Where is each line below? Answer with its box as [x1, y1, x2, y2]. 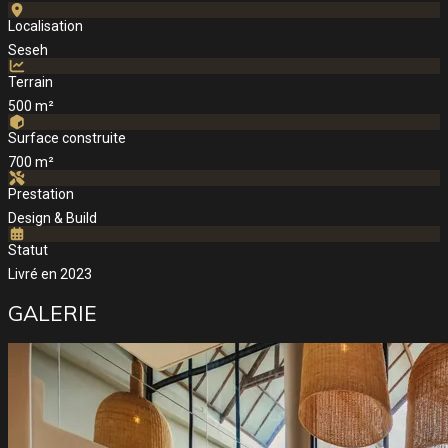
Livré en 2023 [8, 266, 92, 283]
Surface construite [8, 130, 126, 147]
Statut [8, 242, 48, 259]
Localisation [8, 18, 83, 35]
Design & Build [8, 210, 97, 227]
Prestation [8, 186, 74, 203]
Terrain [8, 74, 53, 91]
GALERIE [8, 299, 97, 326]
